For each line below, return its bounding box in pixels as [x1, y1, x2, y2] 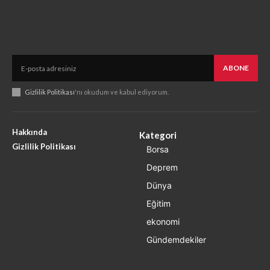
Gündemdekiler [146, 234, 206, 245]
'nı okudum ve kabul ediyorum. [75, 88, 169, 96]
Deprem [146, 162, 178, 173]
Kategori [139, 130, 177, 141]
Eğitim [146, 198, 171, 209]
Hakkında [12, 127, 47, 137]
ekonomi [146, 216, 180, 227]
